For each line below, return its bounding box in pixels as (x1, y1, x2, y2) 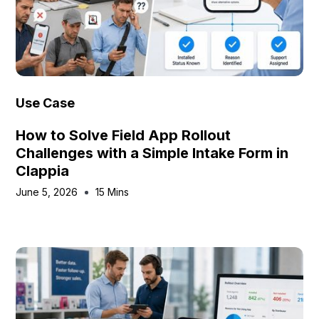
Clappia (16, 162, 70, 179)
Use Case (16, 95, 75, 110)
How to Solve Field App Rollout (16, 127, 231, 144)
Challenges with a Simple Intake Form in (16, 145, 289, 162)
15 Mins (95, 186, 130, 198)
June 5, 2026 (16, 186, 78, 198)
